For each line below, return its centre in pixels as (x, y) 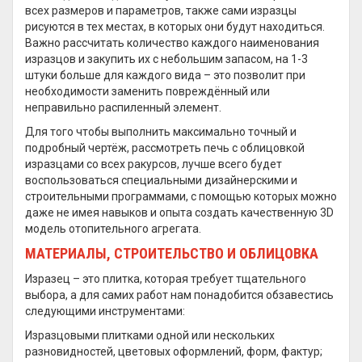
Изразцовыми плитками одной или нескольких (150, 335)
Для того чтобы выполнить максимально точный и (161, 132)
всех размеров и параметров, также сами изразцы (161, 11)
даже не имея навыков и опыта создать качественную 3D (179, 213)
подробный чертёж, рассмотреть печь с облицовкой (165, 148)
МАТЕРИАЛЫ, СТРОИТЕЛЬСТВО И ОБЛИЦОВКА (172, 253)
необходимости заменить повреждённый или (147, 91)
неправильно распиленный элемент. (123, 107)
